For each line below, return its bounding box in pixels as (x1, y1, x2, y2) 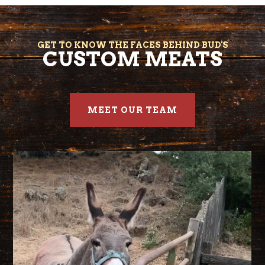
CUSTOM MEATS (43, 46, 222, 72)
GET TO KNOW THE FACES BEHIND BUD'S (37, 40, 228, 50)
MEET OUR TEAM (88, 105, 177, 115)
